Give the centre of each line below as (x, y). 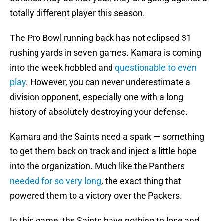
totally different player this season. (77, 13)
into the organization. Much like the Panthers (97, 166)
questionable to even (156, 68)
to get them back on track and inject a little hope (103, 151)
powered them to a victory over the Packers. (96, 196)
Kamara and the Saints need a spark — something (107, 137)
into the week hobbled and (62, 68)
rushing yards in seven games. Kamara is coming (106, 53)
